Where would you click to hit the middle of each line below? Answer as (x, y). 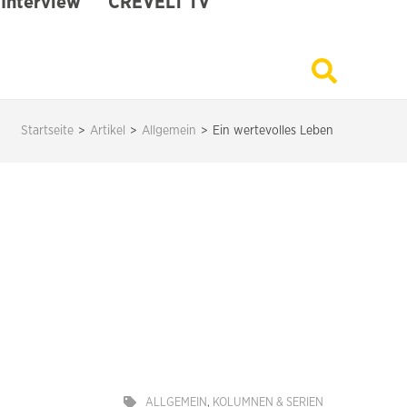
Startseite (47, 130)
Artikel (108, 130)
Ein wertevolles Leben (273, 130)
